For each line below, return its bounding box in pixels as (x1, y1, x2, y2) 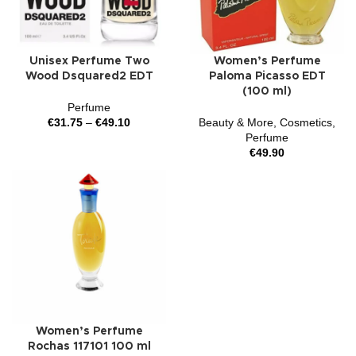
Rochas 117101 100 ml (27, 341, 151, 352)
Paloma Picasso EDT (208, 71, 326, 82)
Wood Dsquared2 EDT (25, 71, 153, 82)
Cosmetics (280, 116, 332, 129)
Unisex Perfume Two (29, 56, 149, 67)
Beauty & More (199, 116, 273, 129)
